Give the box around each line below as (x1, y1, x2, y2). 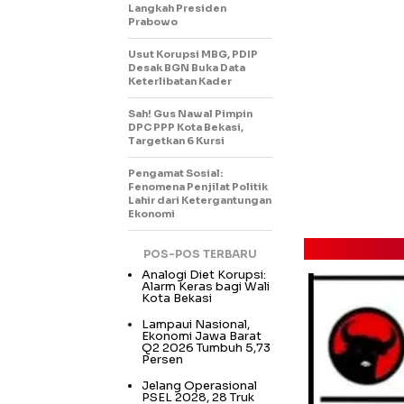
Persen (142, 351, 183, 367)
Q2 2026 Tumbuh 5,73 (142, 339, 271, 355)
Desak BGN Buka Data (128, 60, 245, 74)
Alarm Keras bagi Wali (142, 278, 270, 294)
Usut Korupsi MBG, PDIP (128, 47, 258, 60)
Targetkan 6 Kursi (128, 133, 225, 147)
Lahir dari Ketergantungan (128, 193, 271, 207)
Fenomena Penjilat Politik (128, 179, 268, 193)
